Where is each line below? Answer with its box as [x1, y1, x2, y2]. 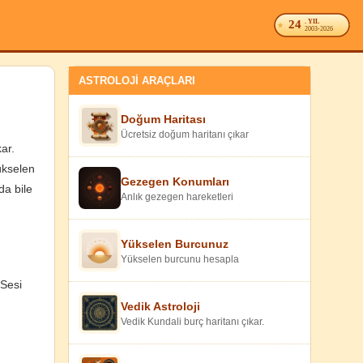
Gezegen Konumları [121, 174, 229, 188]
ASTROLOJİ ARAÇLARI [79, 75, 195, 87]
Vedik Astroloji [121, 299, 200, 313]
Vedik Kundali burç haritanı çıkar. [121, 315, 264, 327]
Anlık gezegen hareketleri [121, 190, 233, 203]
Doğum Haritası [121, 112, 206, 126]
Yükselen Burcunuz [121, 237, 228, 250]
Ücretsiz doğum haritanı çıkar [121, 128, 249, 140]
